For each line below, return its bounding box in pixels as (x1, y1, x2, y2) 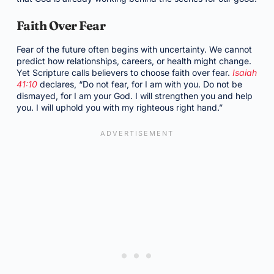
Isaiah (232, 67, 257, 78)
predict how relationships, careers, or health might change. (16, 56, 251, 66)
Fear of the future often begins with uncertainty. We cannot (16, 44, 252, 54)
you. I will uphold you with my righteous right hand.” (16, 102, 223, 113)
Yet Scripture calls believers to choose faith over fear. (16, 67, 232, 78)
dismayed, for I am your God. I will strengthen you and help (16, 91, 253, 101)
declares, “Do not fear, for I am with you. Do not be (37, 79, 242, 89)
